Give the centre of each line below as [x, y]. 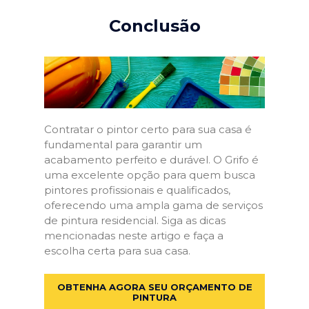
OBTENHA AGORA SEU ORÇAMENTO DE [154, 287]
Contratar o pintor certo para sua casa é [148, 129]
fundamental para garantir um [123, 144]
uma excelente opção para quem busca [150, 175]
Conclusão [154, 26]
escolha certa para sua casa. [117, 250]
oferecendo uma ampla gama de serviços [153, 205]
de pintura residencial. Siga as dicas [135, 220]
